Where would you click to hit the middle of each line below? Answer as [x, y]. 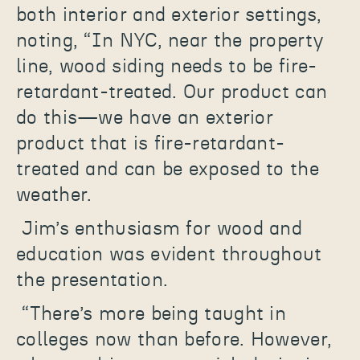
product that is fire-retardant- [151, 144]
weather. [54, 196]
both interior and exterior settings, [169, 16]
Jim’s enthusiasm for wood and [162, 229]
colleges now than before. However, [174, 340]
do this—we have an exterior [145, 119]
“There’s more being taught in [154, 315]
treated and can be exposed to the [168, 170]
